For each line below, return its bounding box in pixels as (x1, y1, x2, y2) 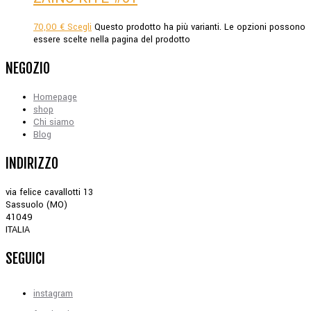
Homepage (33, 91, 77, 104)
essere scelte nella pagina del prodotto (33, 33, 190, 47)
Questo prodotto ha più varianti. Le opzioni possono (94, 21, 305, 34)
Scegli (67, 21, 92, 34)
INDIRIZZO (6, 155, 58, 173)
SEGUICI (6, 250, 45, 268)
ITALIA (6, 224, 30, 237)
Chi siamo (33, 116, 74, 129)
